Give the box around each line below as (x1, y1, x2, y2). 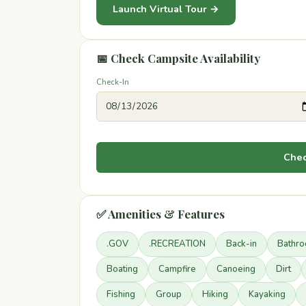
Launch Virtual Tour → (113, 2, 219, 16)
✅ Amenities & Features (96, 206, 225, 221)
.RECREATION (149, 238, 206, 250)
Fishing (107, 288, 135, 301)
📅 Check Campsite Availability (96, 51, 260, 66)
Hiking (202, 288, 228, 301)
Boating (107, 263, 138, 275)
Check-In (96, 76, 129, 87)
